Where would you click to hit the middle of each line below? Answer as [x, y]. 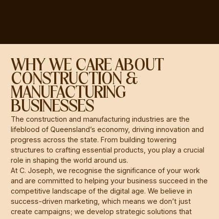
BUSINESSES [52, 107]
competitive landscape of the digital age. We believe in [102, 191]
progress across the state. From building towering [94, 139]
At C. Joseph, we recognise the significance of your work [106, 170]
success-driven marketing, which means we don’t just [101, 201]
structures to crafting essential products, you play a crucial [108, 150]
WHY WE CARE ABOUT [88, 66]
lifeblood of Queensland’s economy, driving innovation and [108, 129]
